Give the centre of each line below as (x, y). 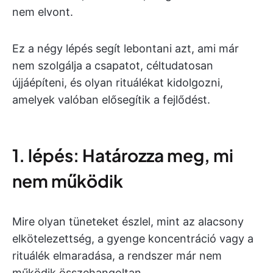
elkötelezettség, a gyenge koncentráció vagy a (133, 239)
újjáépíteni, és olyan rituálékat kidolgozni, (118, 83)
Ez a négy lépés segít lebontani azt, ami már (126, 48)
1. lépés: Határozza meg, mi (123, 155)
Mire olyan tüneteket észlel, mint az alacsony (128, 222)
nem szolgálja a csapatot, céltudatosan (113, 66)
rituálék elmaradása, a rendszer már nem (117, 256)
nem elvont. (43, 12)
